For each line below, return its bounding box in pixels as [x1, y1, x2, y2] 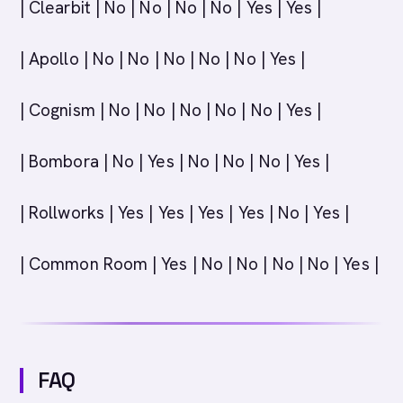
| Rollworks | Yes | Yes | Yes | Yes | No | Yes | [20, 201, 349, 224]
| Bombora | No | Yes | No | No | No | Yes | [20, 150, 330, 173]
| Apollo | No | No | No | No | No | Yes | [20, 48, 306, 70]
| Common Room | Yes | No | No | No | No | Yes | [20, 253, 379, 275]
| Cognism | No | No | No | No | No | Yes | [20, 99, 322, 121]
